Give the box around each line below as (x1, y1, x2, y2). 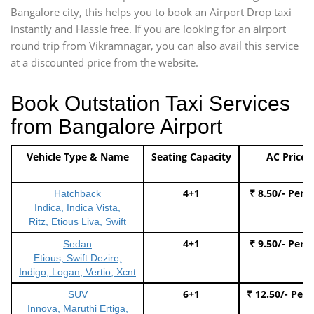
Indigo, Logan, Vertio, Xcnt (19, 266, 136, 278)
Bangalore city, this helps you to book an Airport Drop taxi (11, 4, 292, 19)
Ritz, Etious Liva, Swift (29, 215, 126, 227)
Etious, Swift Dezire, (33, 252, 122, 264)
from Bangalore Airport (11, 114, 222, 138)
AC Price (266, 149, 306, 163)
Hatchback (54, 187, 101, 199)
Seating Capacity (151, 149, 231, 163)
